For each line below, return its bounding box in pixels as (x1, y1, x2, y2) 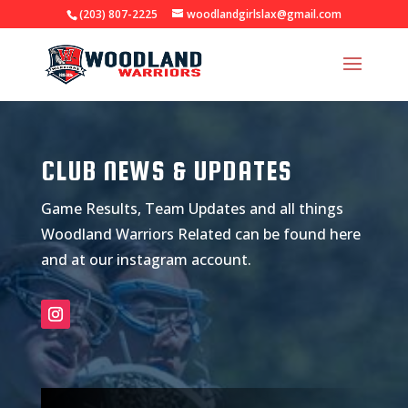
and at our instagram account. (40, 250, 251, 270)
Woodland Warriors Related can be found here (40, 224, 361, 245)
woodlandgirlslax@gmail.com (186, 6, 342, 22)
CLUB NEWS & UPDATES (40, 155, 292, 187)
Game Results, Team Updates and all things (40, 199, 343, 219)
